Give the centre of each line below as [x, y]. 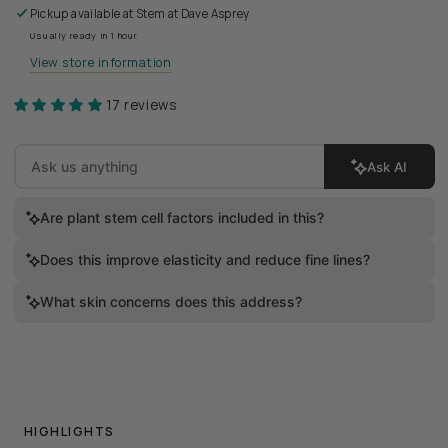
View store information [100, 62]
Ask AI [387, 166]
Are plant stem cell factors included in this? [181, 218]
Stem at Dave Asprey [192, 14]
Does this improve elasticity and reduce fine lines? [204, 260]
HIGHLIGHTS [69, 432]
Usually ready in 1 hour [83, 36]
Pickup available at [82, 14]
